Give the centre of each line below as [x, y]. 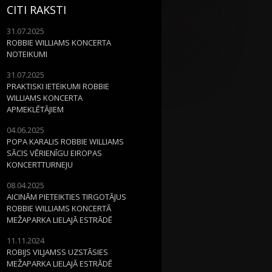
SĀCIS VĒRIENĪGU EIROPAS [54, 153]
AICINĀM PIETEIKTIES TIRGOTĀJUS [66, 196]
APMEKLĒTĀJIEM [35, 109]
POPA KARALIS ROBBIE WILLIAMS [65, 141]
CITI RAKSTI [36, 9]
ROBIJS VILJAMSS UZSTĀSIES [57, 252]
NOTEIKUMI [27, 54]
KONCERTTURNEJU [40, 164]
